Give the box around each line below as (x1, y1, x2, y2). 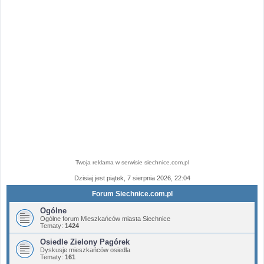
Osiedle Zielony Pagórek (40, 237, 130, 246)
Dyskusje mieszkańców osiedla (40, 246, 130, 253)
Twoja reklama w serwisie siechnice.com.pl (75, 159, 189, 166)
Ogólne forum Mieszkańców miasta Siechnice (40, 214, 170, 222)
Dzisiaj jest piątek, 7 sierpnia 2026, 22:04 (74, 174, 190, 181)
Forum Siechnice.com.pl (91, 189, 173, 198)
